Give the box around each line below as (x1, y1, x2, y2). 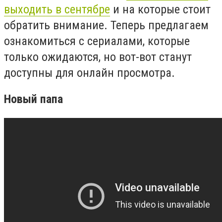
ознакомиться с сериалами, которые (4, 34, 190, 48)
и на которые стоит (110, 2, 211, 16)
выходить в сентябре (4, 2, 110, 16)
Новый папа (4, 92, 63, 107)
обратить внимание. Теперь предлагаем (4, 18, 209, 32)
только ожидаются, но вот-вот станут (4, 50, 192, 64)
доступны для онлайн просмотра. (4, 65, 175, 80)
